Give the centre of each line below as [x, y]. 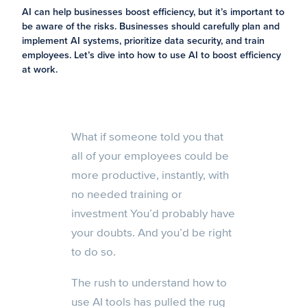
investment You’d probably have [153, 213]
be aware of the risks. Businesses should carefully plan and [151, 26]
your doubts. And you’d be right [151, 232]
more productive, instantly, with [150, 175]
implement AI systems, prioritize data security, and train [143, 41]
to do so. [94, 251]
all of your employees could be [150, 156]
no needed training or [127, 194]
